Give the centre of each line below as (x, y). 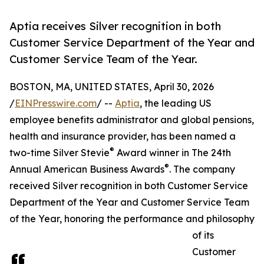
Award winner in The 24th (173, 153)
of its (203, 235)
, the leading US (176, 103)
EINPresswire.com (56, 103)
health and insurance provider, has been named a (123, 136)
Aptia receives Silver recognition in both (115, 26)
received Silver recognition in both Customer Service (129, 186)
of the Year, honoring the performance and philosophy (132, 219)
